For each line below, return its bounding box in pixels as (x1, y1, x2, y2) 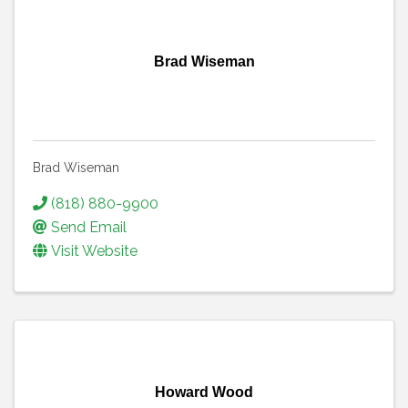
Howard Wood (155, 383, 253, 400)
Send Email (51, 218, 127, 236)
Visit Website (51, 241, 138, 260)
